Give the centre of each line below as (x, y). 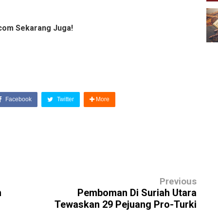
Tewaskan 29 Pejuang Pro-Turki (126, 204)
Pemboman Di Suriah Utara (137, 192)
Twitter (64, 99)
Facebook (18, 99)
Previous (178, 181)
